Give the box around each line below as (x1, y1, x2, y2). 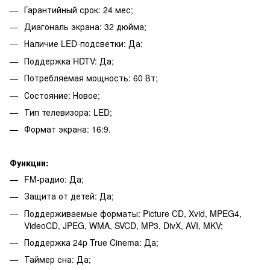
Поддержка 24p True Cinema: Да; (24, 236, 159, 248)
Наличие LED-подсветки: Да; (24, 37, 143, 50)
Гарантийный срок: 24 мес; (24, 3, 133, 16)
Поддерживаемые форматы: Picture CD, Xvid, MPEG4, (24, 207, 242, 219)
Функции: (10, 156, 49, 169)
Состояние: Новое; (24, 89, 100, 101)
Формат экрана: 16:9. (24, 123, 111, 136)
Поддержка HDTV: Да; (24, 54, 114, 67)
